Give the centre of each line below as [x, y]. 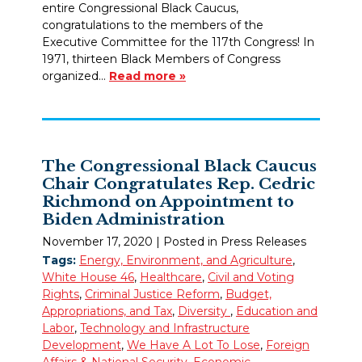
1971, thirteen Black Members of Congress [161, 59]
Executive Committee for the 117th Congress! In [178, 42]
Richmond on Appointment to [168, 202]
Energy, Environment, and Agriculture [186, 260]
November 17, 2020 [97, 241]
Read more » [147, 76]
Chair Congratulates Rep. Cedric [179, 184]
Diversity [204, 311]
